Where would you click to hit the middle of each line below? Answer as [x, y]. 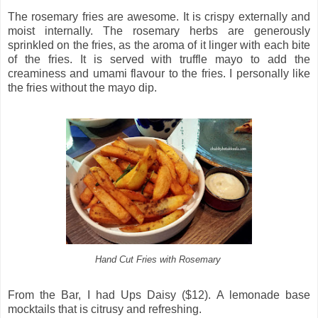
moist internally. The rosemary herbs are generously [159, 31]
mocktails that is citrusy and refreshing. [105, 309]
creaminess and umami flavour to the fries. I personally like [159, 73]
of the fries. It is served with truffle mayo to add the [159, 59]
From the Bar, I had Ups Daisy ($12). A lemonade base [159, 295]
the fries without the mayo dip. [82, 87]
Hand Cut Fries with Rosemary [159, 259]
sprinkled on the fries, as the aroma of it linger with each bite [159, 45]
